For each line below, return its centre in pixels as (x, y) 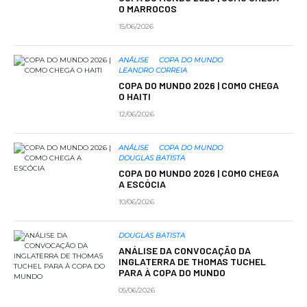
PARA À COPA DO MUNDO (172, 273)
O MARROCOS (147, 9)
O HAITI (134, 97)
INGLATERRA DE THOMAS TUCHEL (192, 262)
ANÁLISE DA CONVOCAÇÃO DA (184, 251)
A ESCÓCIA (142, 184)
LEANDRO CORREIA (152, 70)
